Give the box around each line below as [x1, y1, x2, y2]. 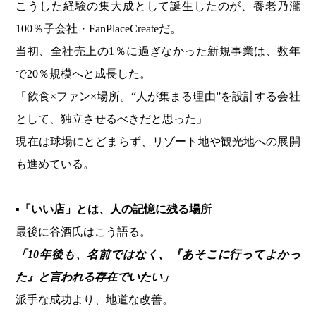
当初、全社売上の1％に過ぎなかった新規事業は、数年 [16, 45, 300, 58]
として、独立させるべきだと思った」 [16, 113, 208, 126]
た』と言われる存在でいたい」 [16, 271, 174, 284]
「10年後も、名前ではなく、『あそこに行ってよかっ [16, 248, 300, 261]
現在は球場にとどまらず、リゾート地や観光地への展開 [16, 135, 300, 148]
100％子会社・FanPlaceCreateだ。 [16, 23, 182, 35]
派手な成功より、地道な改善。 [16, 293, 174, 306]
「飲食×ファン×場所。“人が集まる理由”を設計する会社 [16, 90, 300, 103]
